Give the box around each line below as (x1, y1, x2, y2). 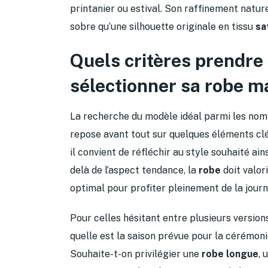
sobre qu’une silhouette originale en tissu (70, 20, 255, 32)
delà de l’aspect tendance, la (70, 164, 199, 176)
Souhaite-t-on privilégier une (70, 248, 202, 260)
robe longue (202, 248, 258, 260)
